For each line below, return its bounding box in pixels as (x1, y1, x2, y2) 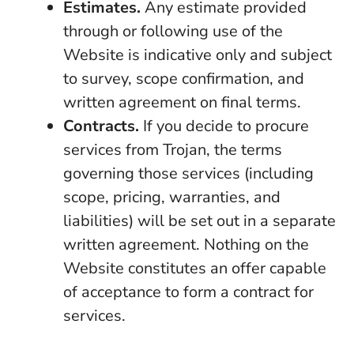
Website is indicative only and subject (63, 44, 332, 66)
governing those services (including (63, 163, 314, 184)
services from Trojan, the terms (63, 139, 282, 160)
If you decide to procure (139, 115, 309, 137)
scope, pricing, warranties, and (63, 186, 281, 208)
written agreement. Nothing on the (63, 234, 309, 255)
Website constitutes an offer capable (63, 258, 326, 279)
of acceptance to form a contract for (63, 281, 314, 303)
